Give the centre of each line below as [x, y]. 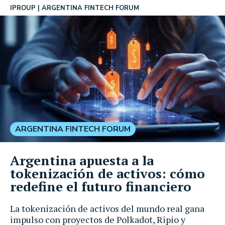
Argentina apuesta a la [82, 160]
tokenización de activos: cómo [107, 173]
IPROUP [23, 8]
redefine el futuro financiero [101, 186]
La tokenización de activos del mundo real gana [107, 208]
